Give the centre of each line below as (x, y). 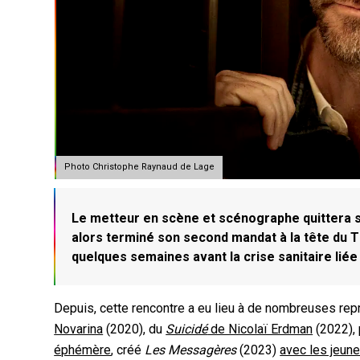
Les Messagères (191, 350)
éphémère (83, 350)
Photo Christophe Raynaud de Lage (140, 166)
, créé (128, 350)
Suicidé (187, 329)
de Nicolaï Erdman (260, 329)
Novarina (79, 329)
